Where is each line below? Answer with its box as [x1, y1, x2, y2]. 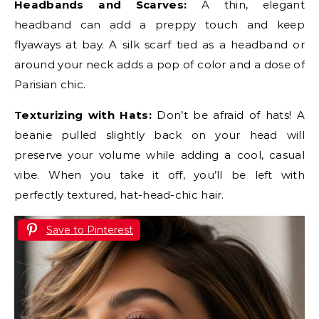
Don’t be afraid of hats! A [151, 108, 305, 122]
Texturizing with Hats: [14, 108, 152, 122]
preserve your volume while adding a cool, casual [14, 147, 305, 162]
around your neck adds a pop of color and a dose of [14, 57, 305, 71]
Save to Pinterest [46, 223, 133, 236]
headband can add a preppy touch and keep [14, 17, 305, 31]
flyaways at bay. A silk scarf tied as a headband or [14, 37, 305, 51]
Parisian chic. [14, 77, 86, 91]
